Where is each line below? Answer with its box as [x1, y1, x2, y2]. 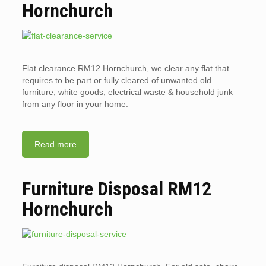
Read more [34, 140, 77, 150]
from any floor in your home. [21, 99, 128, 109]
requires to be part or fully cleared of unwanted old [21, 75, 211, 85]
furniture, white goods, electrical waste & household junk [21, 87, 233, 97]
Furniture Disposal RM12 [21, 178, 211, 201]
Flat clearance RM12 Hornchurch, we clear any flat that [21, 64, 229, 74]
